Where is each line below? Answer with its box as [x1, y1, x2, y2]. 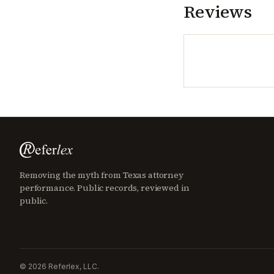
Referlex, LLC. [46, 262, 99, 271]
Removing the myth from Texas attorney [20, 169, 183, 181]
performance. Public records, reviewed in [20, 182, 190, 194]
